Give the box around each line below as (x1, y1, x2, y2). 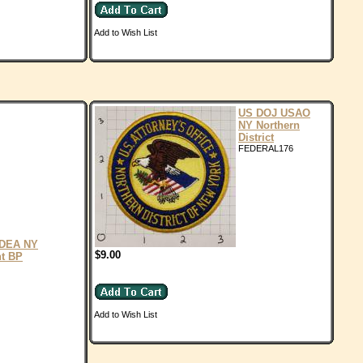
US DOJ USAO (238, 107, 310, 119)
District (238, 131, 274, 143)
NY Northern (238, 119, 300, 131)
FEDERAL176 (238, 143, 293, 153)
